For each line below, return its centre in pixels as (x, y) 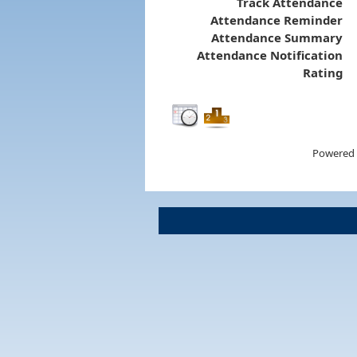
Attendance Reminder (276, 20)
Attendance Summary (277, 37)
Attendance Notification (269, 55)
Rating (322, 72)
